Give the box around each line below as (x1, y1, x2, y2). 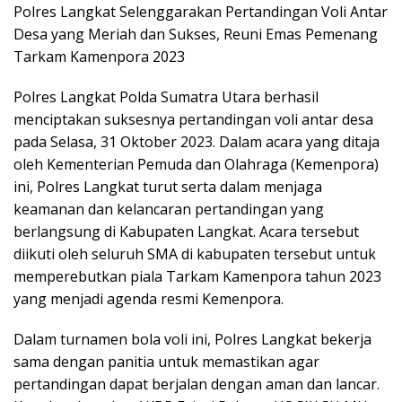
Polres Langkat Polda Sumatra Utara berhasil (13, 87, 319, 107)
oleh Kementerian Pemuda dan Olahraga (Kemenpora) (13, 154, 379, 174)
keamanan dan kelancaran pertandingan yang (13, 199, 324, 219)
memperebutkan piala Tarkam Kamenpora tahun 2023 (13, 267, 381, 286)
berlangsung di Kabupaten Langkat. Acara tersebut (13, 222, 359, 241)
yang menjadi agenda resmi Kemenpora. (13, 289, 284, 309)
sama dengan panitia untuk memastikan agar (13, 352, 319, 371)
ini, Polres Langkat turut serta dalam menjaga (13, 177, 322, 197)
